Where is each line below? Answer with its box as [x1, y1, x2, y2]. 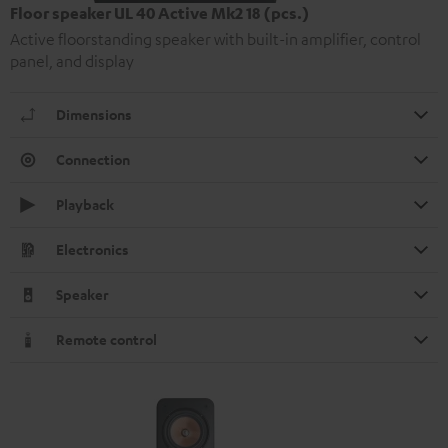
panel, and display [10, 50, 134, 71]
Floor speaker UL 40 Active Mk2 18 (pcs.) [10, 2, 310, 23]
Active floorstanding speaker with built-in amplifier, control [10, 28, 421, 49]
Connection [56, 149, 130, 169]
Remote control [56, 329, 157, 349]
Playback [56, 194, 114, 214]
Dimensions [56, 104, 132, 124]
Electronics [56, 239, 129, 259]
